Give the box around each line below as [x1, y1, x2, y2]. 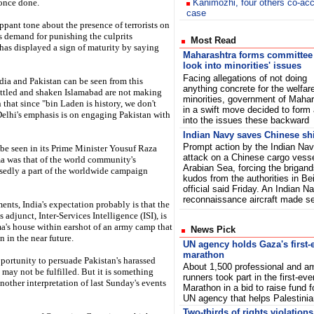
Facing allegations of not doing [183, 73, 307, 83]
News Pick [185, 224, 235, 235]
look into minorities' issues [183, 60, 301, 71]
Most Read [185, 35, 236, 46]
